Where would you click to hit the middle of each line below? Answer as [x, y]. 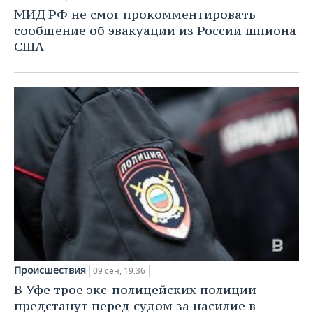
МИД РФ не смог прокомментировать [135, 14]
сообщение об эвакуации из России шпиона [155, 30]
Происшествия [50, 270]
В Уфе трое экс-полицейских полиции [135, 290]
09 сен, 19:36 [119, 271]
